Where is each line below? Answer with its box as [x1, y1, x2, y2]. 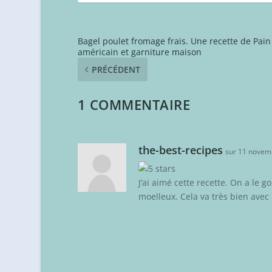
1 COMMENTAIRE [77, 95, 191, 114]
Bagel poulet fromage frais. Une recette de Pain [77, 35, 271, 47]
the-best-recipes [138, 143, 223, 158]
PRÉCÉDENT [91, 64, 140, 76]
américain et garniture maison [77, 46, 202, 58]
